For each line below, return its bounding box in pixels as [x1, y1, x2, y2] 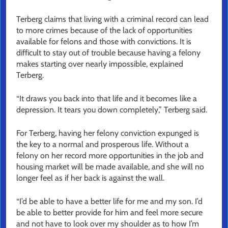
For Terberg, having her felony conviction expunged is [16, 128, 199, 138]
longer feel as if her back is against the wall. [16, 173, 166, 183]
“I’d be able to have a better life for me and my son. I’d [16, 196, 203, 207]
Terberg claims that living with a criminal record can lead [16, 14, 209, 24]
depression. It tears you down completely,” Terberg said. [16, 105, 207, 115]
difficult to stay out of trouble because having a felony [16, 48, 201, 58]
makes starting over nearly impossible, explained [16, 59, 183, 69]
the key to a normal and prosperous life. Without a [16, 139, 189, 150]
